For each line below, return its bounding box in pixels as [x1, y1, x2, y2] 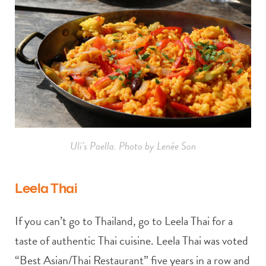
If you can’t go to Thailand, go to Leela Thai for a [15, 212, 233, 230]
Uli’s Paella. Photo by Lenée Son [70, 138, 196, 154]
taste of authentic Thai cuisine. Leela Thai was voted [15, 232, 248, 250]
